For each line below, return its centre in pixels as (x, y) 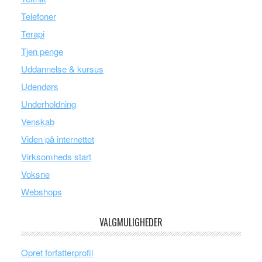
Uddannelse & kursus (62, 69)
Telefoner (38, 16)
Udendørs (39, 86)
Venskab (37, 121)
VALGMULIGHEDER (131, 222)
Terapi (32, 34)
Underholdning (48, 104)
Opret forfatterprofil (57, 252)
